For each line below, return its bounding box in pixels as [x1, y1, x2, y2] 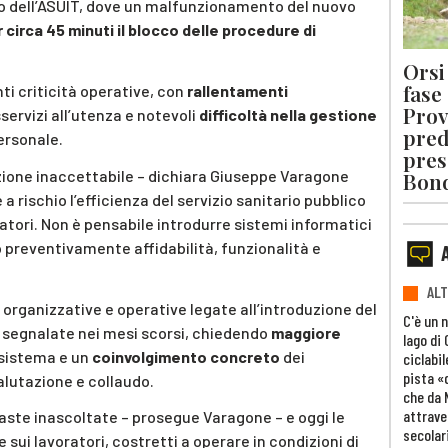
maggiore [271, 322, 341, 342]
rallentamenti [187, 80, 288, 100]
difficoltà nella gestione [199, 104, 377, 124]
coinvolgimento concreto [92, 346, 280, 366]
